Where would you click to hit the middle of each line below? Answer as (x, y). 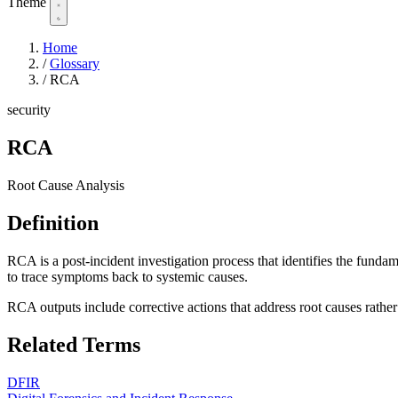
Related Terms (74, 344)
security (29, 110)
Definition (53, 223)
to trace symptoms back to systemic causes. (127, 276)
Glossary (75, 64)
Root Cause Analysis (66, 185)
